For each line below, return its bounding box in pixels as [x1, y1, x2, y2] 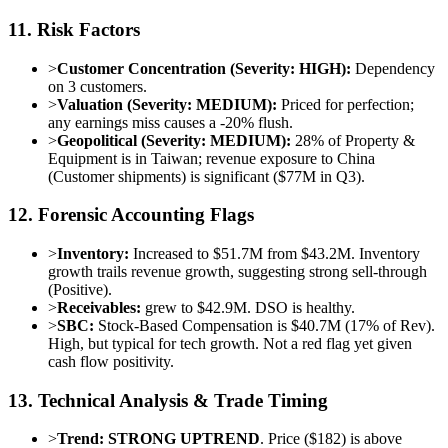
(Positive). [48, 281, 112, 299]
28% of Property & [291, 131, 415, 149]
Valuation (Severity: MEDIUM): [57, 95, 277, 113]
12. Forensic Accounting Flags [8, 204, 254, 226]
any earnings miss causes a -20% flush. [48, 113, 293, 131]
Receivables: [57, 299, 141, 317]
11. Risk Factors [8, 18, 140, 40]
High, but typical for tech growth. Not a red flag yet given [48, 335, 412, 353]
